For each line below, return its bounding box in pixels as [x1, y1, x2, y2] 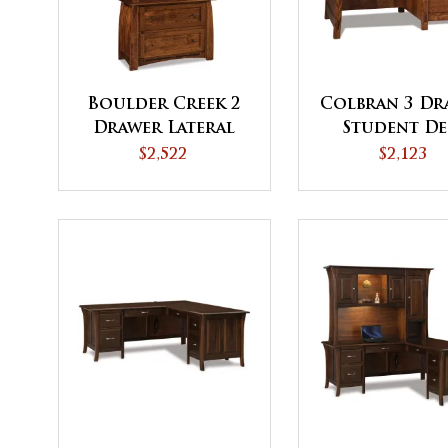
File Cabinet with [85, 144, 243, 161]
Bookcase [118, 168, 210, 185]
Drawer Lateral [93, 120, 235, 137]
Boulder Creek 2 [87, 96, 241, 113]
